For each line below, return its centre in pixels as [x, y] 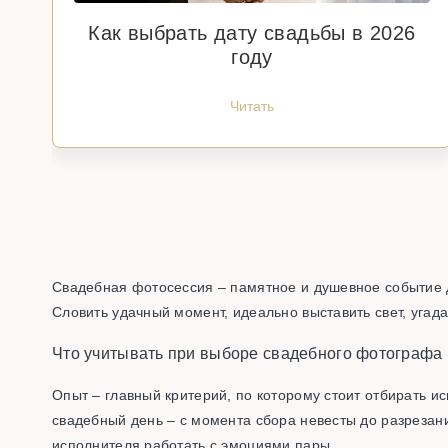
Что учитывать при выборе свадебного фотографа [247, 353]
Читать [252, 106]
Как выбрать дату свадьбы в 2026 [252, 33]
